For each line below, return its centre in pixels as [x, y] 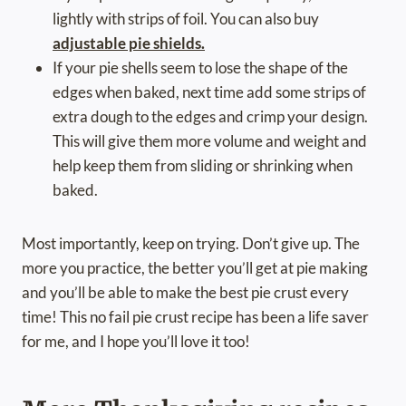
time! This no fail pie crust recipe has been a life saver [195, 317]
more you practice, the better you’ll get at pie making [195, 268]
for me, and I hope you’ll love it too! [136, 342]
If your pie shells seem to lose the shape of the [200, 68]
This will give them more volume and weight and [210, 141]
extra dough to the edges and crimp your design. [210, 117]
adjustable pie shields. [129, 43]
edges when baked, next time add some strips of [209, 92]
